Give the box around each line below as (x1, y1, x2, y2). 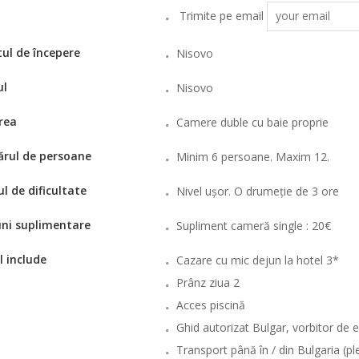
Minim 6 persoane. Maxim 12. (175, 149, 329, 164)
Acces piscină (175, 297, 245, 313)
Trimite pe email (179, 8, 264, 23)
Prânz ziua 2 (175, 275, 240, 290)
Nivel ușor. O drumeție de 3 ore (175, 184, 339, 199)
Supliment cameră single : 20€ (175, 218, 331, 233)
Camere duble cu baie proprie (175, 115, 329, 130)
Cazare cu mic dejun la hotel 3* (175, 252, 339, 268)
